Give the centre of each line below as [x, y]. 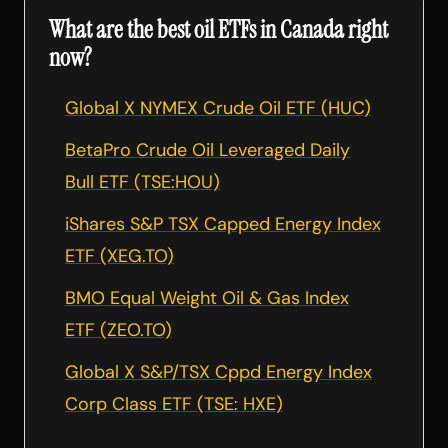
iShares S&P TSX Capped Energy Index [223, 223]
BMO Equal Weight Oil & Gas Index [207, 297]
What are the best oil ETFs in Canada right [218, 29]
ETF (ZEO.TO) [118, 329]
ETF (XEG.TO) [119, 255]
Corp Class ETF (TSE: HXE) [174, 403]
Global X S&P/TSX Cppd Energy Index [218, 371]
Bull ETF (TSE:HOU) [142, 181]
